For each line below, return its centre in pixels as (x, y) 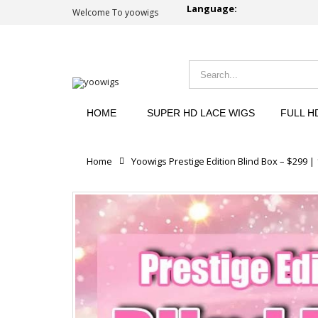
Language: (212, 9)
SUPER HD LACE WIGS (201, 113)
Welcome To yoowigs (115, 12)
